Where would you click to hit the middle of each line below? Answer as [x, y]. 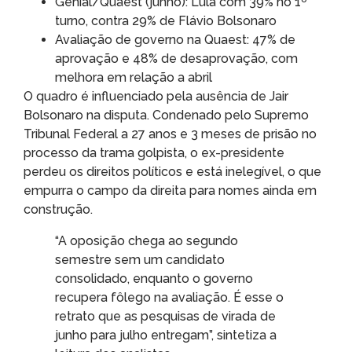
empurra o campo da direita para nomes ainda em [170, 190]
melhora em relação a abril [134, 77]
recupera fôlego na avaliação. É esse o [169, 297]
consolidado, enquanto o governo [154, 278]
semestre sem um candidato [140, 259]
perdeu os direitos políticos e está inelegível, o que [172, 171]
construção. [58, 209]
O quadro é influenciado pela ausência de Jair [156, 96]
